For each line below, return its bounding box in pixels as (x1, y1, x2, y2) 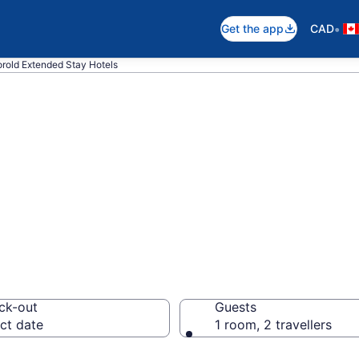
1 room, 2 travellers (215, 317, 332, 333)
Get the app (221, 22, 284, 35)
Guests (215, 299, 256, 315)
